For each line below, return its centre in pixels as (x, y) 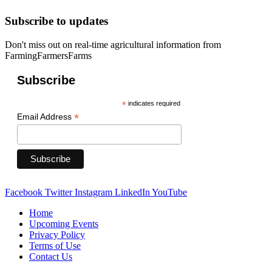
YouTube (169, 192)
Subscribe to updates (56, 21)
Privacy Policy (57, 235)
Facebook (24, 192)
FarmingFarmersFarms (48, 56)
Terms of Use (55, 246)
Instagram (93, 192)
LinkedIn (132, 192)
